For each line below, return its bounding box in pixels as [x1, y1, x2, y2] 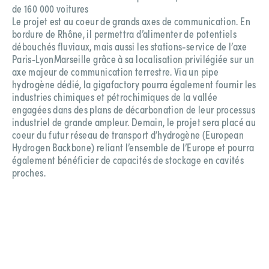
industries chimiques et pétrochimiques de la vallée [12, 89, 218, 104]
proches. [12, 165, 46, 180]
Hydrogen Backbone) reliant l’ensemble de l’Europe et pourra [12, 140, 255, 154]
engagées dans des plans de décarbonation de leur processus [12, 102, 255, 116]
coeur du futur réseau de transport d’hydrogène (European [12, 127, 244, 142]
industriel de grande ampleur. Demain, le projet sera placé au [12, 115, 256, 129]
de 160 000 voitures [12, 1, 89, 16]
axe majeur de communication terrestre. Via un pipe [12, 64, 219, 79]
